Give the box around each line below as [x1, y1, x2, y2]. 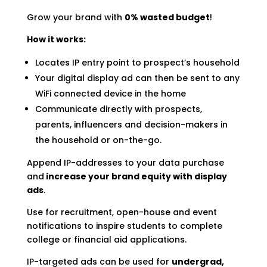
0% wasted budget [124, 11, 210, 24]
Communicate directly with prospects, [35, 103, 202, 116]
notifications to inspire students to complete [26, 220, 222, 232]
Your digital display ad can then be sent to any [35, 72, 240, 85]
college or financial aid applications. [26, 234, 187, 246]
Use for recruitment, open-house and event [26, 206, 217, 219]
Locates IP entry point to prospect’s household [35, 57, 240, 69]
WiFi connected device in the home [35, 88, 186, 100]
